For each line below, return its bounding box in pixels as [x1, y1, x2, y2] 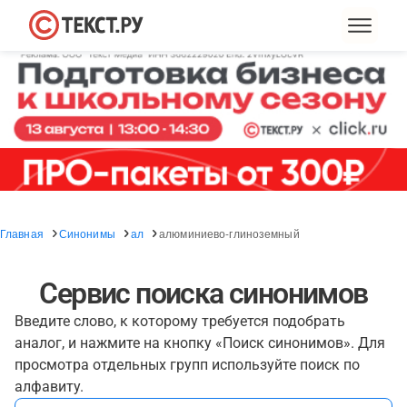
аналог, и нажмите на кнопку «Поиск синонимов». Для [15, 334, 385, 352]
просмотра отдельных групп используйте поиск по [15, 356, 360, 373]
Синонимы [58, 225, 115, 241]
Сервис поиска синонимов [39, 276, 368, 311]
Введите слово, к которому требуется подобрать [15, 313, 345, 330]
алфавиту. [15, 378, 84, 395]
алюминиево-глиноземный [159, 225, 300, 241]
